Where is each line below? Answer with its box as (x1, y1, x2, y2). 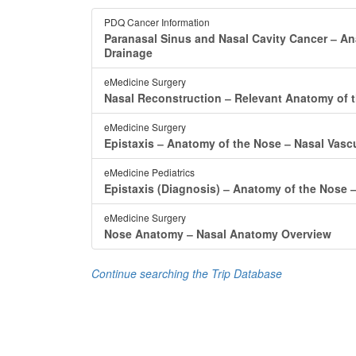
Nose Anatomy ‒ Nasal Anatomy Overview (104, 226, 331, 242)
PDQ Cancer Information (104, 15, 210, 29)
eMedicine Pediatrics (104, 165, 195, 179)
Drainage (104, 44, 153, 60)
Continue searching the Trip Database (91, 265, 282, 281)
